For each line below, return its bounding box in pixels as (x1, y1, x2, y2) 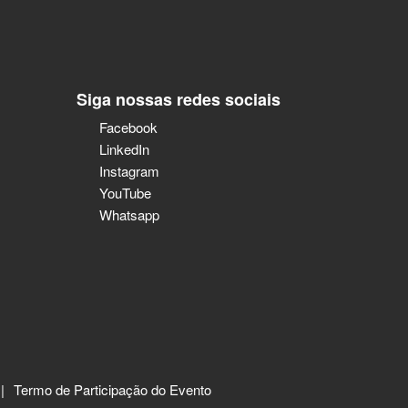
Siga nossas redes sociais (76, 87, 280, 111)
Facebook (99, 117, 158, 137)
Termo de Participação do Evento (14, 379, 211, 399)
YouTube (99, 182, 151, 202)
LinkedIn (99, 138, 149, 158)
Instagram (99, 160, 159, 180)
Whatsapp (99, 204, 159, 224)
